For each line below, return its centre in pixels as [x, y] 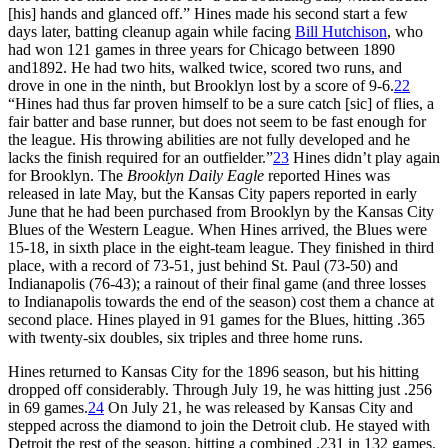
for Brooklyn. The [67, 175]
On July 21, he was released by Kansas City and [258, 407]
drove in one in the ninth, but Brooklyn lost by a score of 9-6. [201, 85]
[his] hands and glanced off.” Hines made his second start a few [208, 13]
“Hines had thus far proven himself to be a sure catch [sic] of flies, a [221, 103]
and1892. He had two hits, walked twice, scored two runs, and [205, 67]
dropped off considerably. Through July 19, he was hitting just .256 [220, 389]
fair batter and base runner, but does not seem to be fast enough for [217, 121]
